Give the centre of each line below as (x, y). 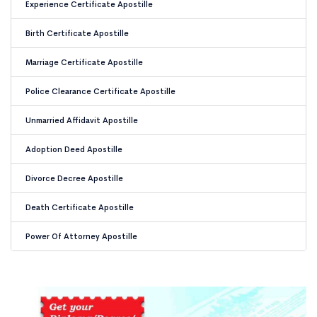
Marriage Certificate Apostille (84, 62)
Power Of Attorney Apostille (81, 236)
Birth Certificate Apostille (77, 33)
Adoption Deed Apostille (74, 149)
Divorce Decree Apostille (74, 178)
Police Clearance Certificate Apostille (100, 91)
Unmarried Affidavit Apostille (82, 120)
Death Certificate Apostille (80, 207)
